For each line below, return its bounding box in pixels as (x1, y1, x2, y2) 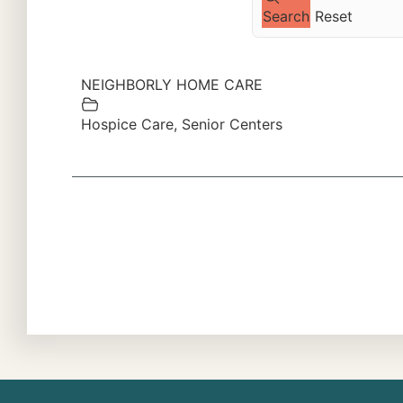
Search (263, 7, 309, 26)
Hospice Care (81, 115, 174, 134)
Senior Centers (182, 115, 282, 134)
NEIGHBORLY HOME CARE (81, 76, 263, 94)
